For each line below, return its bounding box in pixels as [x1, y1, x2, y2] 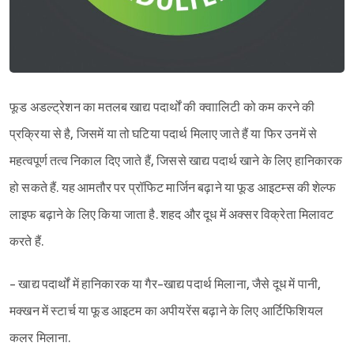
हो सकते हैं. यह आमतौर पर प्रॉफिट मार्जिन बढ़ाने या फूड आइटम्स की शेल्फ [9, 180, 336, 196]
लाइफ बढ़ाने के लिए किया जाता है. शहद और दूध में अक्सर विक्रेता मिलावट [9, 207, 334, 223]
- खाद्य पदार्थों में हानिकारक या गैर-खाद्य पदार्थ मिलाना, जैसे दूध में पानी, [9, 277, 322, 292]
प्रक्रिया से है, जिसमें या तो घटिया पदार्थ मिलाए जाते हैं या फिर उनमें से [9, 126, 318, 142]
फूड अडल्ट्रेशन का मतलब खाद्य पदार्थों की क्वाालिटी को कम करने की [9, 100, 315, 115]
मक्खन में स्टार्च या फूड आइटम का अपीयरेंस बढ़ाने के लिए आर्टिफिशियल [9, 303, 323, 319]
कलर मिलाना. [9, 330, 71, 346]
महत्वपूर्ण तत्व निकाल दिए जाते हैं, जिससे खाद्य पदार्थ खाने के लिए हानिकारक [9, 153, 343, 169]
